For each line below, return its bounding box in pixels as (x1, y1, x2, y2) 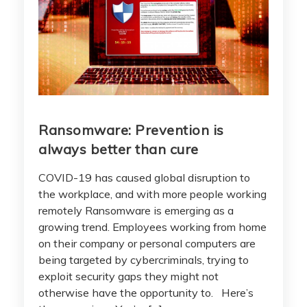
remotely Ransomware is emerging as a (38, 203, 234, 217)
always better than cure (38, 140, 199, 158)
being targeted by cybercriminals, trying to (38, 252, 249, 267)
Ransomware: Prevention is (38, 121, 224, 138)
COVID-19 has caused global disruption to (38, 170, 250, 184)
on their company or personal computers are (38, 236, 256, 250)
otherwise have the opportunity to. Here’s (38, 285, 254, 299)
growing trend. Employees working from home (38, 219, 267, 234)
